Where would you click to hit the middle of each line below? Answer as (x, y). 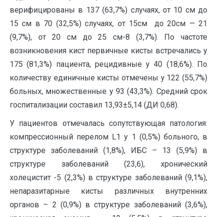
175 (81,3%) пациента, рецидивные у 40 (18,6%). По (108, 64)
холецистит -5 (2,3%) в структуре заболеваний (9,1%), (108, 178)
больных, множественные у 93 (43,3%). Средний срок (108, 91)
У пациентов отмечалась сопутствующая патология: (108, 123)
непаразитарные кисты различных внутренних (108, 191)
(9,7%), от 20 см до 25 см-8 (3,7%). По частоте (108, 37)
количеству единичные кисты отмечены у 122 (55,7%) (108, 78)
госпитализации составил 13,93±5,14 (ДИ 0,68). (94, 105)
